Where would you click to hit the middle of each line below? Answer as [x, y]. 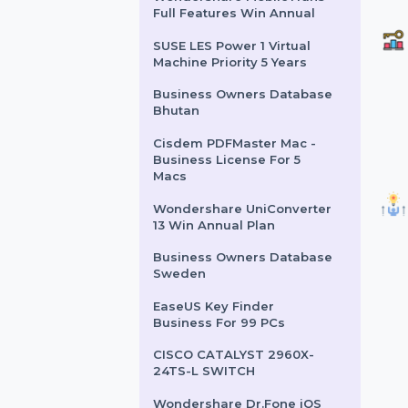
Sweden [193, 386]
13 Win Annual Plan [230, 333]
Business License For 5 [244, 263]
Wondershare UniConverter [260, 316]
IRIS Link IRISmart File [239, 53]
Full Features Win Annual [251, 106]
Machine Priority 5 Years [247, 158]
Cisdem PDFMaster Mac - [252, 246]
